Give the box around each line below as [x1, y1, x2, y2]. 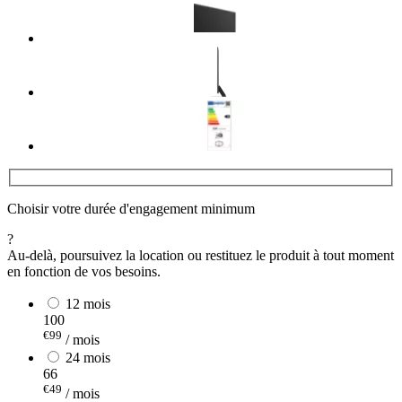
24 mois [66, 350, 110, 366]
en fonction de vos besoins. [7, 263, 161, 279]
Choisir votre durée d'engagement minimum [7, 200, 255, 216]
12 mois [66, 295, 110, 311]
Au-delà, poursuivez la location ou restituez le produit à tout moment [7, 247, 394, 263]
